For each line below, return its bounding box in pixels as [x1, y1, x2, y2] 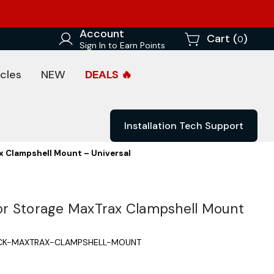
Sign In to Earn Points [80, 40, 165, 51]
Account [80, 26, 124, 41]
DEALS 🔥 [85, 67, 132, 82]
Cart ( [207, 31, 237, 46]
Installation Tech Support [124, 119, 243, 132]
